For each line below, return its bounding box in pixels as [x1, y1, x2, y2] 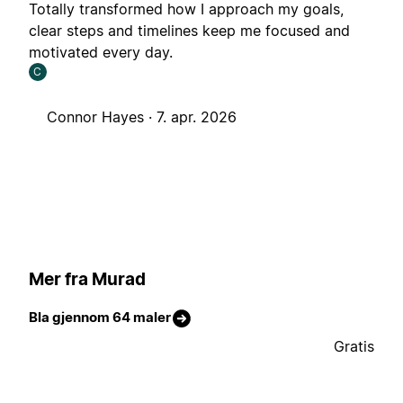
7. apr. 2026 [157, 108, 237, 127]
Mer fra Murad [29, 268, 146, 290]
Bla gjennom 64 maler [29, 309, 171, 327]
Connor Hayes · [47, 108, 157, 127]
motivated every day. [29, 43, 173, 62]
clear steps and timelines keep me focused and [29, 22, 350, 40]
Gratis [334, 337, 374, 356]
